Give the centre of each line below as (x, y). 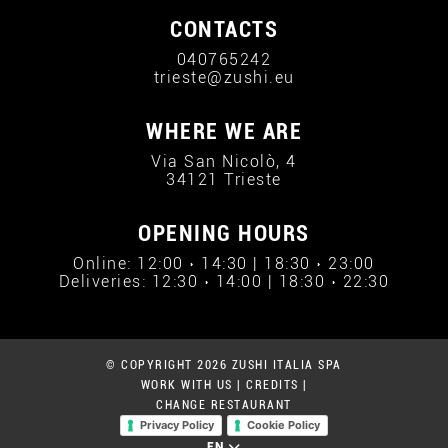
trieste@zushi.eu (224, 77)
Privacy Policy (177, 425)
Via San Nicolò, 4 (224, 161)
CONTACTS (224, 29)
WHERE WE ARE (224, 131)
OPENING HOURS (224, 233)
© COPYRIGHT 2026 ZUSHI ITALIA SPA (224, 365)
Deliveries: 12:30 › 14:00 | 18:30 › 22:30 (224, 281)
